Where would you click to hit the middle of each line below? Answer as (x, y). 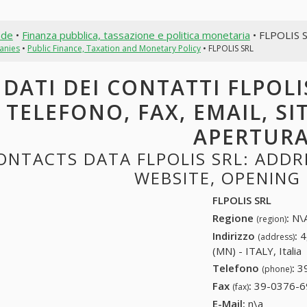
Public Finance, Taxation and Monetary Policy (114, 48)
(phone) (277, 269)
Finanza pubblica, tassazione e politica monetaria (136, 35)
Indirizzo (235, 235)
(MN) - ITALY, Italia (257, 250)
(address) (277, 236)
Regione (235, 218)
